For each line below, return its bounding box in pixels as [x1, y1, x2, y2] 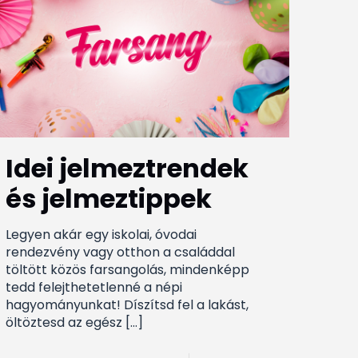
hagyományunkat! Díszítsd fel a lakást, [6, 295, 249, 314]
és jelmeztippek [6, 180, 213, 217]
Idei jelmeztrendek [6, 149, 249, 186]
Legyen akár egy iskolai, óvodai [6, 225, 197, 244]
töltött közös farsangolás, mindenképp [6, 260, 250, 279]
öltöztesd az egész [6, 312, 123, 332]
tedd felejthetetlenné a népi [6, 277, 183, 296]
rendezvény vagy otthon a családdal [6, 242, 236, 261]
